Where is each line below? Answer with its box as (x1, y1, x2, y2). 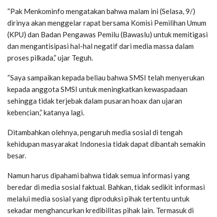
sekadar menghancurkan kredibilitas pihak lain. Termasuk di (7, 206, 194, 215)
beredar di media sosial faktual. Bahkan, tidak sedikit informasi (7, 183, 205, 192)
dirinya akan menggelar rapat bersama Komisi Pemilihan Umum (7, 18, 206, 28)
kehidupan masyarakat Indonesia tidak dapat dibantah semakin (7, 139, 205, 149)
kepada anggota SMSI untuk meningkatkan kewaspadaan (7, 85, 187, 94)
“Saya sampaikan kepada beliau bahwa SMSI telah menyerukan (7, 73, 204, 82)
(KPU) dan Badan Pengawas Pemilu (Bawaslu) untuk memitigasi (7, 30, 208, 39)
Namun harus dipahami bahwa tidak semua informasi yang (7, 171, 190, 180)
